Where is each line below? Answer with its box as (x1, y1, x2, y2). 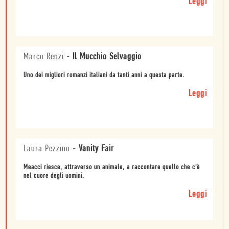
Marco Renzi (24, 52, 64, 62)
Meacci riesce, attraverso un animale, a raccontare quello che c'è (24, 163, 200, 171)
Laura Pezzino (24, 144, 70, 154)
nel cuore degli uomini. (24, 172, 84, 180)
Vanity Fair (79, 144, 114, 154)
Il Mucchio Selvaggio (73, 52, 142, 62)
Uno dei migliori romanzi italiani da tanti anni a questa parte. (24, 71, 185, 79)
